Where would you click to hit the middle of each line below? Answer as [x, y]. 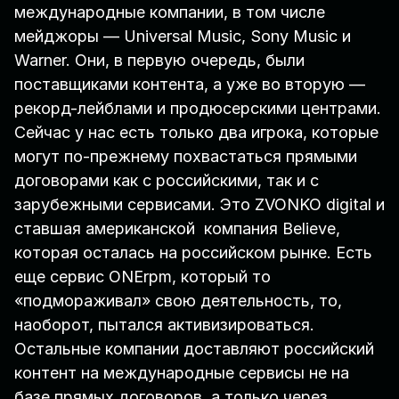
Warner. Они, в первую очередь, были [159, 61]
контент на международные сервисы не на [182, 373]
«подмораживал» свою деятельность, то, [178, 301]
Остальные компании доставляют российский [194, 349]
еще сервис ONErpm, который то [142, 277]
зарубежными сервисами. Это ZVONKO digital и [199, 205]
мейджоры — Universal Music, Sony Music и [183, 37]
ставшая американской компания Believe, [177, 229]
